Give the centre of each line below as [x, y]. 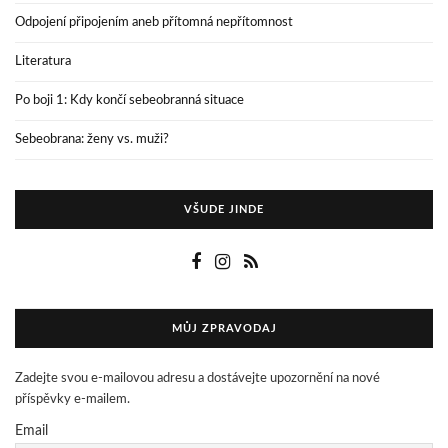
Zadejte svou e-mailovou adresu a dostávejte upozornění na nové [197, 378]
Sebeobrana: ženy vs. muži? [92, 139]
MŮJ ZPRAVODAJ [224, 328]
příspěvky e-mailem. [72, 399]
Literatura [43, 61]
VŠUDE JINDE [224, 209]
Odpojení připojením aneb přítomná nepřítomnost [154, 22]
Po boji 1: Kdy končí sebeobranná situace [129, 100]
